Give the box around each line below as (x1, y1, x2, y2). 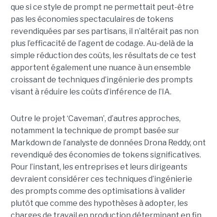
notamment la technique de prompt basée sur (10, 126, 179, 136)
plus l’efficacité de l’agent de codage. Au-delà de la (10, 39, 193, 48)
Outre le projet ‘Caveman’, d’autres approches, (10, 114, 181, 124)
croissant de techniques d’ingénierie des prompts (10, 75, 193, 85)
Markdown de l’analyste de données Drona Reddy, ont (10, 138, 206, 148)
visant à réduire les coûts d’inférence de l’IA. (10, 87, 171, 97)
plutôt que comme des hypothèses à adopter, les (10, 199, 188, 208)
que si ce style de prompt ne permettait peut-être (10, 2, 194, 12)
